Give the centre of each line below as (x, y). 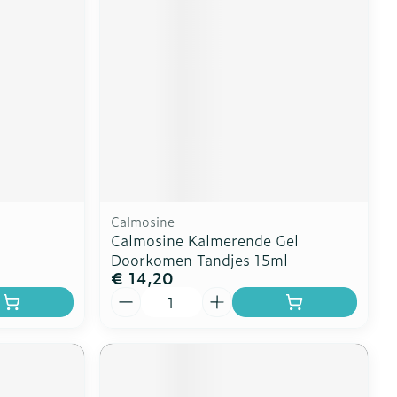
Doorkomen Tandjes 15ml (200, 259)
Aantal (133, 295)
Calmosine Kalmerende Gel (205, 240)
